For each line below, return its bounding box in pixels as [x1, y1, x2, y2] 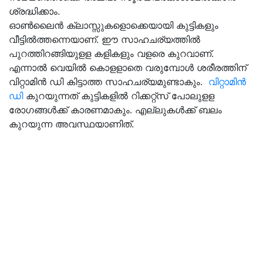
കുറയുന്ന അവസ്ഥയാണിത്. [9, 118, 137, 130]
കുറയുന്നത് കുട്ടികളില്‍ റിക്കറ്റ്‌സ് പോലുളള [23, 90, 214, 102]
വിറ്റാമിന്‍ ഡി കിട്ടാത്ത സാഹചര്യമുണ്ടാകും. [9, 76, 208, 87]
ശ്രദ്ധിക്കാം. [9, 5, 60, 17]
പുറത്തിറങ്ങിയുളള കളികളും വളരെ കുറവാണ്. [9, 48, 214, 59]
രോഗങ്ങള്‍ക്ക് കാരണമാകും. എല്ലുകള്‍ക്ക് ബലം [9, 104, 222, 116]
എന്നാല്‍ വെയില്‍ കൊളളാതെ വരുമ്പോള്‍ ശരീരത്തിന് [9, 62, 247, 73]
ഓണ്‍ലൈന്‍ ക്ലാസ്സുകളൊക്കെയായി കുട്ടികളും [9, 19, 218, 31]
